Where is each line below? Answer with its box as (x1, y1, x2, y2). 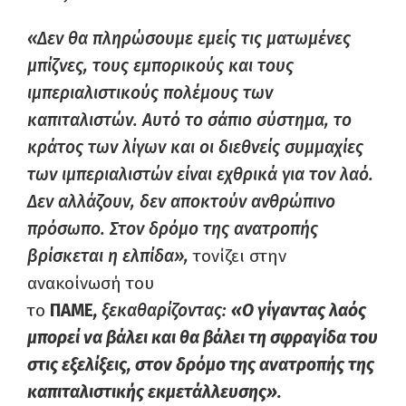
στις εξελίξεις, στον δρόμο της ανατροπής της (27, 354, 374, 376)
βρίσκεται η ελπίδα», (27, 246, 188, 267)
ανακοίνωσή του (27, 273, 154, 295)
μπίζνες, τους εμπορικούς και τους (27, 55, 294, 77)
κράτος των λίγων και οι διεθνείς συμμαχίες (27, 137, 363, 159)
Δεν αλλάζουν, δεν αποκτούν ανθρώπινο (27, 191, 335, 213)
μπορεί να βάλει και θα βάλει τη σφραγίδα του (27, 327, 378, 349)
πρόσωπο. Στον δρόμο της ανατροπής (27, 218, 318, 240)
